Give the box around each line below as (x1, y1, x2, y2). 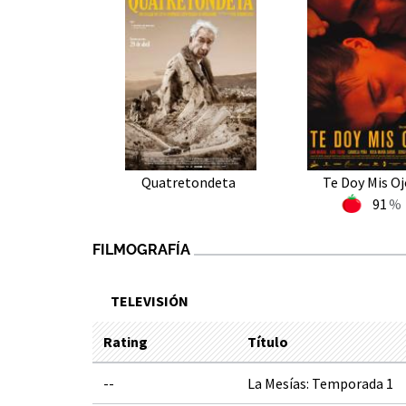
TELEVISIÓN (111, 292, 188, 310)
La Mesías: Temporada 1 (247, 374, 393, 392)
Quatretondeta (141, 173, 236, 191)
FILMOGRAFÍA (92, 241, 190, 258)
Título (247, 333, 288, 351)
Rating (103, 333, 148, 351)
